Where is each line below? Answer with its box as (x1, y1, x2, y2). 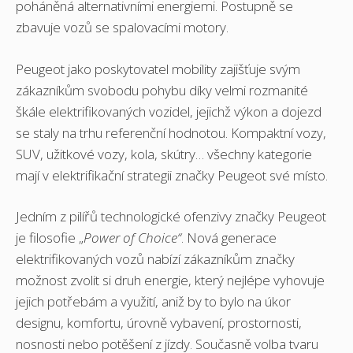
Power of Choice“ (84, 229, 181, 247)
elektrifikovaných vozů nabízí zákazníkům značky (16, 250, 295, 269)
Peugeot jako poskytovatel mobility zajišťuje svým (16, 59, 300, 78)
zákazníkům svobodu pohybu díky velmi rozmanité (16, 80, 308, 99)
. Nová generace (181, 229, 277, 247)
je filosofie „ (16, 229, 84, 247)
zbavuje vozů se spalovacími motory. (16, 18, 229, 37)
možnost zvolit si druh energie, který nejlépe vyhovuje (16, 271, 325, 290)
